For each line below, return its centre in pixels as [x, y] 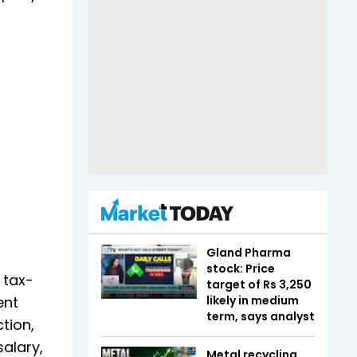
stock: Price [241, 269]
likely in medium [253, 300]
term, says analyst [261, 316]
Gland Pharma [249, 253]
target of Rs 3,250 [259, 284]
